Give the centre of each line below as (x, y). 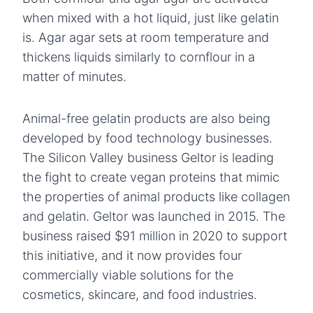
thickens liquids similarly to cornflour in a (139, 57)
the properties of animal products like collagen (156, 196)
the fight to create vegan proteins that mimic (151, 177)
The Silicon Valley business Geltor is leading (148, 157)
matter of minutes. (74, 76)
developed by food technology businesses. (147, 138)
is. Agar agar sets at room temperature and (146, 37)
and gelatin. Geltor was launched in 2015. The (154, 216)
